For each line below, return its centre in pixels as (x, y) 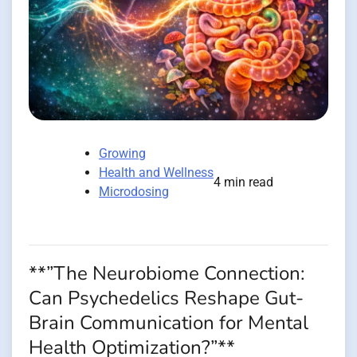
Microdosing (134, 192)
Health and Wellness (156, 173)
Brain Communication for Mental (169, 324)
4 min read (243, 182)
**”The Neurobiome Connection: (167, 274)
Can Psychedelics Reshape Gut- (166, 299)
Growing (122, 154)
